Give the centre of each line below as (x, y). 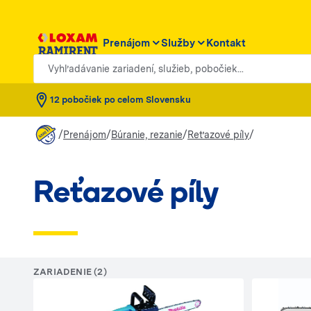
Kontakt (226, 43)
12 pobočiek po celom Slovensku (120, 100)
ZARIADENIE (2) (70, 272)
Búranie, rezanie (147, 134)
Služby (178, 43)
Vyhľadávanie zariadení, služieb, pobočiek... (144, 61)
